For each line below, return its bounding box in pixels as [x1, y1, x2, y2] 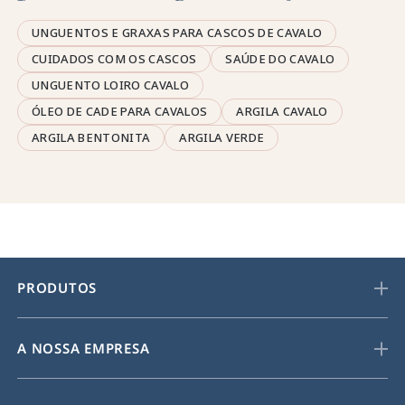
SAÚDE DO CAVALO [225, 50, 335, 67]
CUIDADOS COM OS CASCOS [32, 50, 197, 67]
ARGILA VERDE [179, 128, 265, 146]
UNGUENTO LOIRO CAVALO [32, 76, 190, 93]
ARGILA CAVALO [236, 102, 328, 119]
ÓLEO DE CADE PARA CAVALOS [32, 102, 208, 119]
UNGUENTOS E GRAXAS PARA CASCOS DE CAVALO [32, 24, 323, 41]
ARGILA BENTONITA [32, 128, 151, 146]
